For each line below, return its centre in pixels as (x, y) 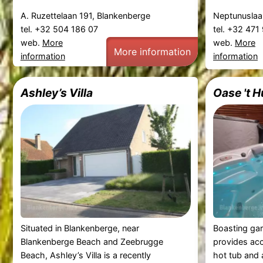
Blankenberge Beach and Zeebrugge (92, 242)
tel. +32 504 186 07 (60, 29)
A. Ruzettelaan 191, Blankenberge (85, 16)
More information (152, 51)
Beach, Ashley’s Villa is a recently (85, 255)
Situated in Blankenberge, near (80, 228)
